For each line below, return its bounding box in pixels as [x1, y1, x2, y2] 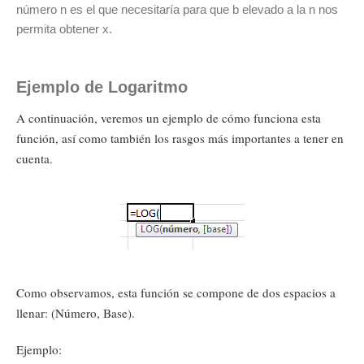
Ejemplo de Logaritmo [16, 78, 188, 96]
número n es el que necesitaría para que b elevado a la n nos [16, 2, 338, 16]
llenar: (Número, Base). [16, 305, 135, 321]
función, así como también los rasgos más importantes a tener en [16, 130, 344, 146]
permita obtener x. [16, 22, 112, 36]
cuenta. [16, 150, 53, 167]
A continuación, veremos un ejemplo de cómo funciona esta [16, 110, 321, 126]
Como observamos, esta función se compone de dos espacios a [16, 284, 336, 301]
